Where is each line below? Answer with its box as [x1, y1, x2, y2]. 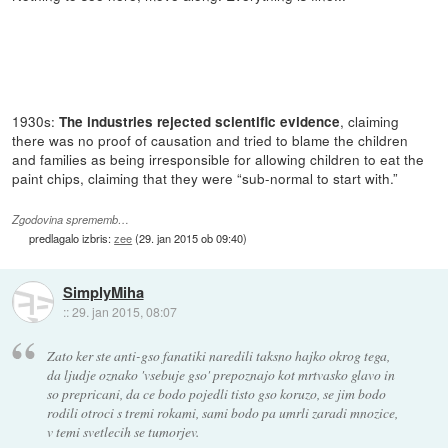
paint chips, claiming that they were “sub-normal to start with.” [12, 167, 399, 188]
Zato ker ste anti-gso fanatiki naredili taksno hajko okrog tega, [46, 345, 390, 365]
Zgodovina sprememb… [12, 211, 130, 227]
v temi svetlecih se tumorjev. [46, 421, 199, 441]
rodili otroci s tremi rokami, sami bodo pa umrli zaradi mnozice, [46, 402, 398, 422]
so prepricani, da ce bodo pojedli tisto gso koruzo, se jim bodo [46, 383, 386, 403]
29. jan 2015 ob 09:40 [139, 229, 244, 246]
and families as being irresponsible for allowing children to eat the [12, 148, 425, 169]
